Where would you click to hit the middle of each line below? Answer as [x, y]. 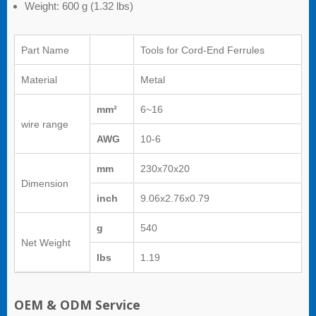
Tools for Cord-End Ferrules [202, 50]
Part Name [45, 50]
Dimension [45, 184]
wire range [45, 124]
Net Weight [46, 243]
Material [39, 80]
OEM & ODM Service [77, 305]
